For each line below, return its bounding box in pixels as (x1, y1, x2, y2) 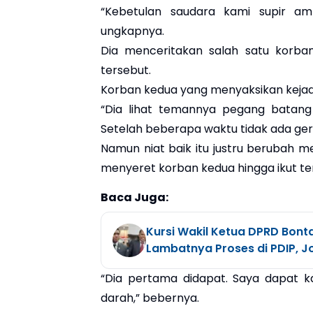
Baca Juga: (101, 189, 168, 205)
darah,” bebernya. (101, 289, 199, 306)
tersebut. (101, 61, 151, 78)
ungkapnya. (101, 22, 164, 39)
